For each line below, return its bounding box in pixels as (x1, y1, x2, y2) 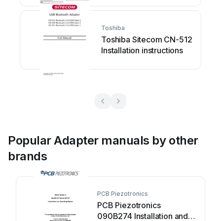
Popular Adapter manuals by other (8, 133, 198, 147)
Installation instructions (101, 45, 183, 55)
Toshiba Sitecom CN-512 (101, 35, 192, 44)
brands (8, 149, 47, 163)
